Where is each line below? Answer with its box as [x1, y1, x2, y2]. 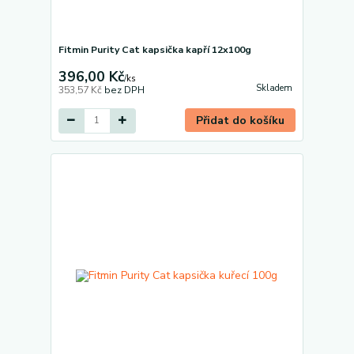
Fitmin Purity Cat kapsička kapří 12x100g [58, 43, 251, 56]
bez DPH [104, 83, 145, 96]
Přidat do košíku [196, 112, 285, 128]
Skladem [255, 82, 292, 94]
